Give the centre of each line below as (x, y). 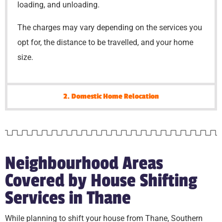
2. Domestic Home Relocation (111, 96)
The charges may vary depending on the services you (110, 27)
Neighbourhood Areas (84, 163)
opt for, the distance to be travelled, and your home (105, 42)
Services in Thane (68, 198)
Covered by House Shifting (101, 181)
